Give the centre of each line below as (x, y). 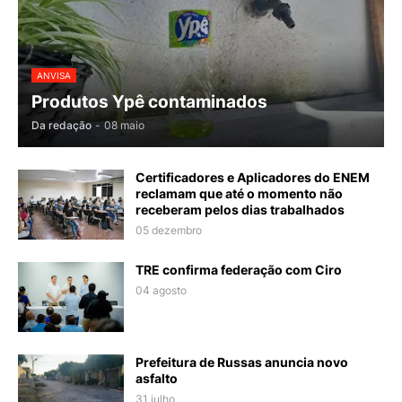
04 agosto (161, 291)
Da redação (61, 126)
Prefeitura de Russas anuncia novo (242, 363)
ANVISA (54, 76)
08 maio (124, 126)
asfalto (157, 379)
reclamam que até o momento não (239, 194)
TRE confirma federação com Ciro (239, 270)
